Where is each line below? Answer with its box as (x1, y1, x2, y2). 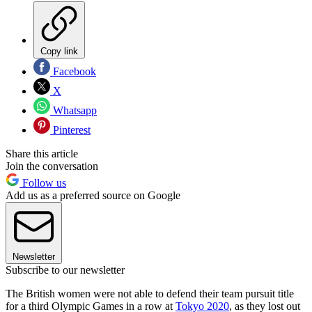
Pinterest (50, 123, 91, 136)
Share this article (6, 147, 78, 159)
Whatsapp (50, 104, 97, 116)
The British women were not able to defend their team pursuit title (6, 287, 294, 299)
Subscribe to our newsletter (6, 263, 125, 276)
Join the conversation (6, 159, 98, 172)
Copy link (40, 45, 78, 56)
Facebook (50, 65, 96, 77)
